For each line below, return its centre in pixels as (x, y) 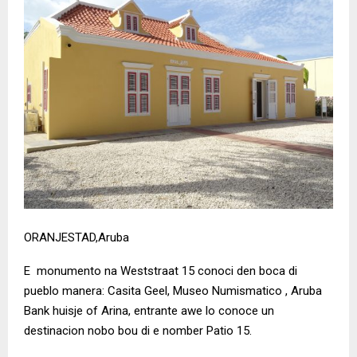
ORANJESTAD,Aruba (76, 238)
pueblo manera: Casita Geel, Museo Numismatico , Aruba (173, 291)
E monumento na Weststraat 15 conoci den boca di (161, 271)
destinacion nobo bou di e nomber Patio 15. (138, 331)
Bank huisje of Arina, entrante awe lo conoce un (149, 311)
